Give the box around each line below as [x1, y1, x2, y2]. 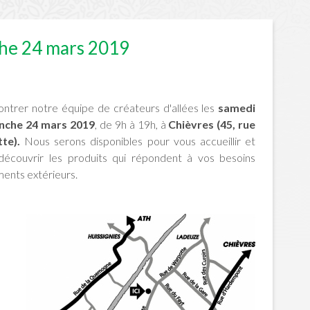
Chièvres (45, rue [168, 118, 256, 131]
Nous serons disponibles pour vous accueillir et [24, 134, 256, 147]
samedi [218, 101, 256, 114]
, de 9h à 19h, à [94, 118, 169, 131]
